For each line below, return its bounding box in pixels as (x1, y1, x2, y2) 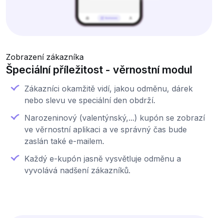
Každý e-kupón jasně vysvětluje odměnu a (24, 154, 181, 164)
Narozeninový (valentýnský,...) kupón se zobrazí (24, 113, 205, 123)
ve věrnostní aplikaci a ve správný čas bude (24, 125, 187, 135)
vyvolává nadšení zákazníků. (24, 165, 130, 176)
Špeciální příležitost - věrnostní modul (6, 63, 192, 76)
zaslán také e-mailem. (24, 136, 104, 146)
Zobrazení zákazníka (6, 52, 84, 62)
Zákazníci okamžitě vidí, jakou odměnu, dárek (24, 84, 193, 94)
